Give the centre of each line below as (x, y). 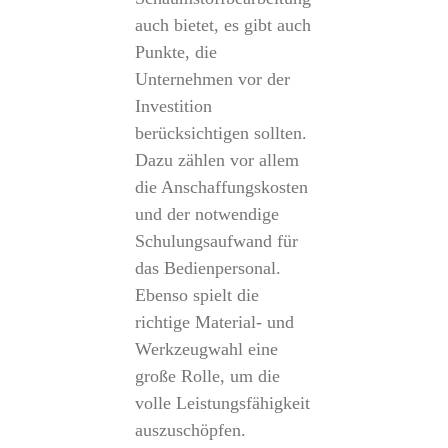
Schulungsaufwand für (216, 241)
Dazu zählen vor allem (216, 160)
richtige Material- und (214, 322)
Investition (173, 106)
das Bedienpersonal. (207, 268)
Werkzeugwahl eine (206, 349)
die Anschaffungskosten (221, 187)
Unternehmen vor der (212, 79)
